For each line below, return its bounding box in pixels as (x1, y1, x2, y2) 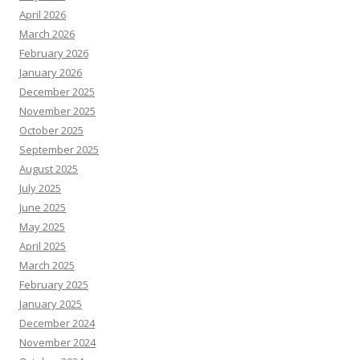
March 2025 (19, 258, 75, 272)
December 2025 (19, 84, 95, 99)
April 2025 (19, 239, 66, 253)
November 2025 (19, 104, 96, 118)
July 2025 (19, 181, 61, 195)
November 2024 (19, 335, 96, 350)
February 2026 (19, 46, 88, 60)
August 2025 (19, 162, 78, 176)
